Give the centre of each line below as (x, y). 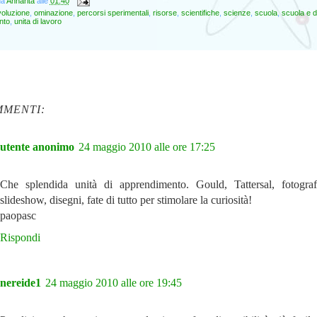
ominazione (53, 13)
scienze (237, 13)
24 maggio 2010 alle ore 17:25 (146, 147)
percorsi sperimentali (113, 13)
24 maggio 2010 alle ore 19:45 (113, 283)
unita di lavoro (38, 21)
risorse (165, 13)
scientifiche (200, 13)
